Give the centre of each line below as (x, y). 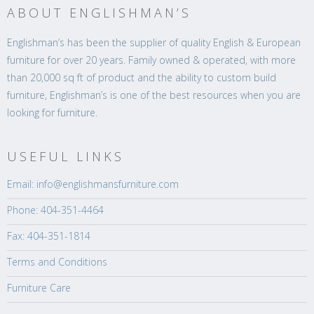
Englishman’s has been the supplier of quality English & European (154, 42)
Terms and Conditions (57, 262)
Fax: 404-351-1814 (49, 236)
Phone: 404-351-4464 (55, 210)
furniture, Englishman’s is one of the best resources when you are (154, 95)
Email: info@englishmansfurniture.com (93, 184)
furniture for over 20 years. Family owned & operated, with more (151, 60)
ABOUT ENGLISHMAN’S (99, 13)
